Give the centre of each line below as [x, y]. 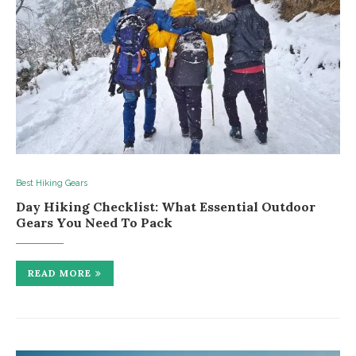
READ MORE [60, 273]
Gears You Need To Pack [94, 222]
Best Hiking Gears [52, 183]
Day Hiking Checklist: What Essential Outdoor [166, 206]
